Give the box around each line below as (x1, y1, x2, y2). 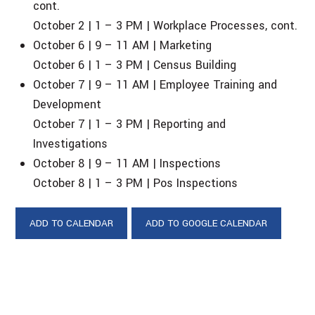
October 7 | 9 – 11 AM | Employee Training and (33, 76, 278, 93)
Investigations (33, 135, 108, 152)
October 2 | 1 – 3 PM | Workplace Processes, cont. (33, 17, 298, 34)
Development (33, 96, 102, 112)
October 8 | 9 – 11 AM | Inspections (33, 155, 221, 172)
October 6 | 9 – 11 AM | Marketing (33, 37, 212, 53)
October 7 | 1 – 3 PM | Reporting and (33, 115, 226, 132)
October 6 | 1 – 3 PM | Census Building (33, 56, 237, 73)
